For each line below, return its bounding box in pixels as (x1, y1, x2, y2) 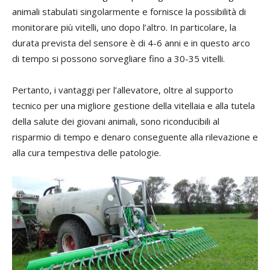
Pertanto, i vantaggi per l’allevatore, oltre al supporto (12, 84, 233, 96)
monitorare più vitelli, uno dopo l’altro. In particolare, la (12, 21, 236, 34)
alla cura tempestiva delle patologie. (12, 146, 161, 159)
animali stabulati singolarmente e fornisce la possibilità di (12, 5, 246, 18)
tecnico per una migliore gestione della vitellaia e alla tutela (12, 99, 255, 112)
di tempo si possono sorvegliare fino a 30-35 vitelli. (12, 52, 225, 65)
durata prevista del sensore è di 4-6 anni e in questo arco (12, 37, 250, 49)
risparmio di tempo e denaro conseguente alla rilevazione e (12, 131, 258, 143)
